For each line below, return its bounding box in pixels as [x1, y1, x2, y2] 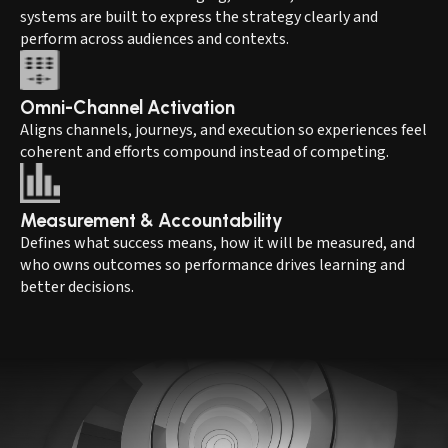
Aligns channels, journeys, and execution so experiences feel [20, 118, 427, 141]
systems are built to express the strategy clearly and [20, 5, 378, 28]
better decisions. [20, 275, 134, 298]
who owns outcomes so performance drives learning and [20, 253, 405, 276]
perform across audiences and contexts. [20, 27, 292, 50]
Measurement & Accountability [20, 208, 283, 232]
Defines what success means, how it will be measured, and [20, 231, 415, 254]
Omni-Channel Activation [20, 95, 235, 119]
